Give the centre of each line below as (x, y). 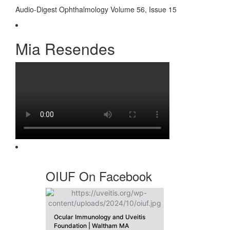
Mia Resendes (65, 49)
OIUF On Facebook (99, 176)
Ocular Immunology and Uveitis (100, 217)
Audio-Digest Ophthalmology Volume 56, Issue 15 (96, 9)
